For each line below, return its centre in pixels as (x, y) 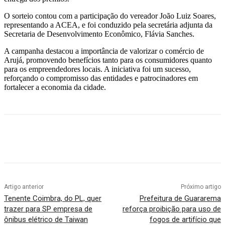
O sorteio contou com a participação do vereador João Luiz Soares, (110, 16)
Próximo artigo (201, 187)
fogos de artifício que (185, 219)
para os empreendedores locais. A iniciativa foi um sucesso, (97, 69)
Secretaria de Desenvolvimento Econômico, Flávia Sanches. (99, 34)
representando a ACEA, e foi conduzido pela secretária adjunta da (108, 25)
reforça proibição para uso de (172, 209)
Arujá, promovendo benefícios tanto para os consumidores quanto (108, 60)
